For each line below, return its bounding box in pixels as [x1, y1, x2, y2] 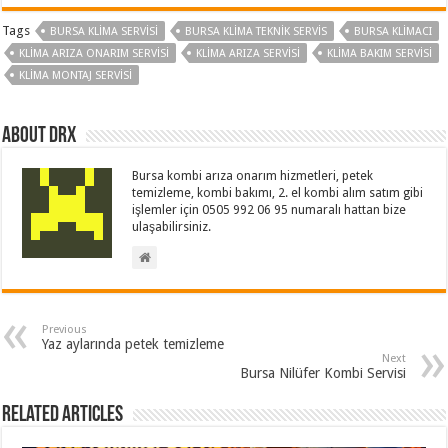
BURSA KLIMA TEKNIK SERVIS [185, 25, 328, 39]
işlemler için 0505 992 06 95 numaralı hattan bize [132, 203, 407, 218]
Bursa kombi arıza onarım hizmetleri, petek [132, 169, 374, 184]
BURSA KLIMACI [354, 25, 433, 39]
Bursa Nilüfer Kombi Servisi [239, 365, 406, 382]
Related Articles [2, 404, 124, 428]
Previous [42, 323, 88, 337]
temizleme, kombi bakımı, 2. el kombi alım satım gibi [132, 186, 424, 201]
